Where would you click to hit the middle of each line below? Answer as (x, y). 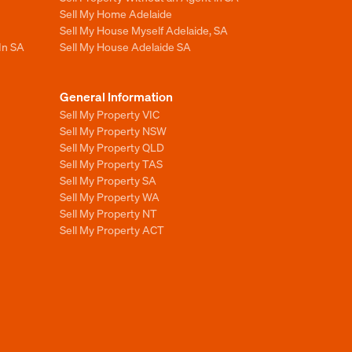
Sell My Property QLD (112, 147)
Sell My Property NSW (113, 130)
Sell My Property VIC (110, 114)
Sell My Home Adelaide (116, 13)
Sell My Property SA (108, 180)
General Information (116, 96)
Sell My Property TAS (111, 163)
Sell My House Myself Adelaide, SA (144, 30)
